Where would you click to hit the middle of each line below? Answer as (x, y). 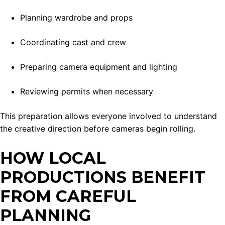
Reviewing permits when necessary (87, 92)
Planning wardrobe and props (76, 18)
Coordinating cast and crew (73, 42)
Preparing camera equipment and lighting (99, 67)
